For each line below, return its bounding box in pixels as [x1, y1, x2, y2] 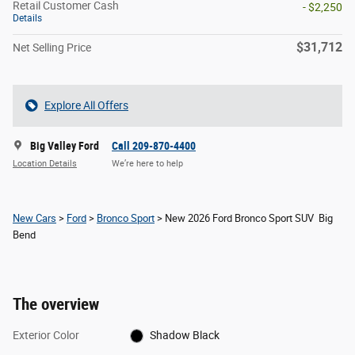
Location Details [13, 158, 77, 170]
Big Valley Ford [30, 139, 99, 152]
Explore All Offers [44, 98, 128, 112]
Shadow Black [150, 328, 220, 342]
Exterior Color [13, 328, 79, 342]
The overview [13, 294, 99, 314]
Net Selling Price [13, 40, 91, 54]
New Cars [13, 212, 56, 224]
